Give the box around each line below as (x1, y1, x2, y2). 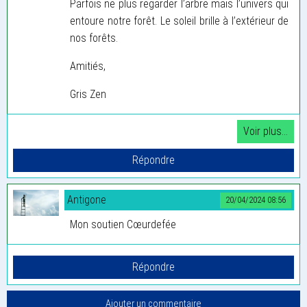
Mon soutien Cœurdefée (70, 217, 176, 231)
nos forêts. (70, 31, 118, 45)
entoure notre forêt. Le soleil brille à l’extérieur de (70, 14, 288, 27)
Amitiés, (70, 59, 106, 73)
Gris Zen (70, 87, 106, 101)
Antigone (67, 193, 106, 206)
